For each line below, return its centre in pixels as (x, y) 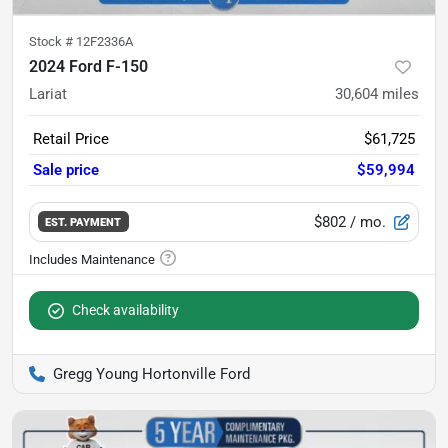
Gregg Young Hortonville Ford (151, 373)
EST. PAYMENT (83, 222)
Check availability (125, 309)
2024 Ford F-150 (88, 66)
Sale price (66, 169)
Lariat (48, 93)
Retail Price (71, 138)
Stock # (52, 41)
